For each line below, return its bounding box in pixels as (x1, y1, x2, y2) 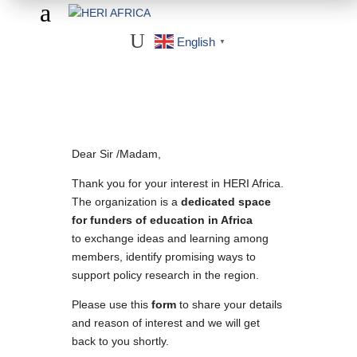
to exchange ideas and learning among (71, 232, 269, 245)
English (176, 34, 215, 49)
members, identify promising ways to (71, 250, 256, 263)
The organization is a (71, 195, 178, 208)
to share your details (175, 298, 282, 311)
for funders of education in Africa (71, 214, 253, 226)
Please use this (71, 298, 151, 311)
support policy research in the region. (71, 269, 259, 281)
